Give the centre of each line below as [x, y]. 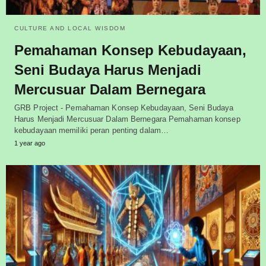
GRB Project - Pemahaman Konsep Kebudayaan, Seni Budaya [124, 108]
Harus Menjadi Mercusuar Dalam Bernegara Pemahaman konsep [127, 119]
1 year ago [30, 143]
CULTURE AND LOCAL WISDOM [70, 28]
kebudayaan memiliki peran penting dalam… [92, 131]
